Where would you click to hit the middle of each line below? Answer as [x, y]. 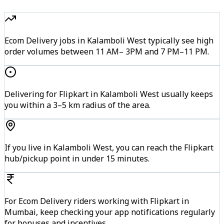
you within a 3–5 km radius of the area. [77, 105]
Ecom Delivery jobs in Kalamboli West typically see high [109, 40]
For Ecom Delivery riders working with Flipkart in [97, 201]
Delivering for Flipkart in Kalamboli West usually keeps [109, 94]
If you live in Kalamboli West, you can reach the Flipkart [109, 147]
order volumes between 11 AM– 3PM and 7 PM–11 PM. [107, 51]
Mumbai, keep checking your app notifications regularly [110, 212]
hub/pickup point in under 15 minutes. [77, 158]
